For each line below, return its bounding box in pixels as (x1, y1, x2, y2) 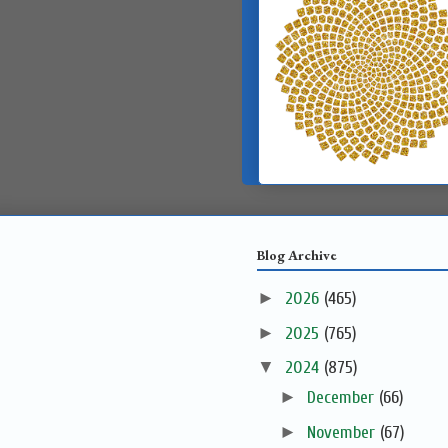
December (306, 387, 379, 409)
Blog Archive (257, 245, 337, 264)
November (306, 421, 380, 443)
